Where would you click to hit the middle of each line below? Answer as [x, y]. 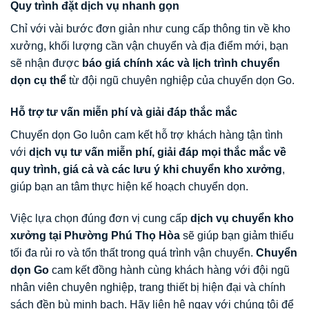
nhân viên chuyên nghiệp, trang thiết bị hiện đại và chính [148, 288]
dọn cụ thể [38, 81]
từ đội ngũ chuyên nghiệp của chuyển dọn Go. [180, 81]
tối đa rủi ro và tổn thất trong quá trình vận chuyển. [133, 253]
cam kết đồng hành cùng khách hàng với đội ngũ [169, 270]
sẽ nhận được [46, 63]
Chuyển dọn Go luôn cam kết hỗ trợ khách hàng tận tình [147, 135]
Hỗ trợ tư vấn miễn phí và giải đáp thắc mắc [124, 112]
